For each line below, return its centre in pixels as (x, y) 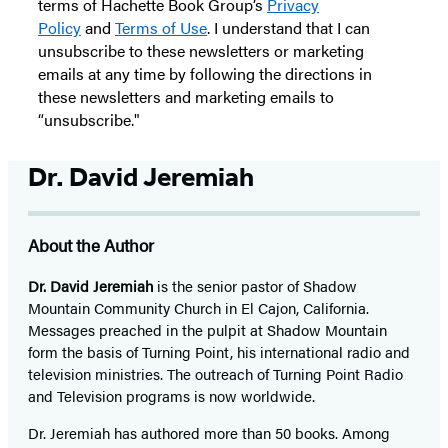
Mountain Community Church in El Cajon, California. (198, 308)
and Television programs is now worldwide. (173, 396)
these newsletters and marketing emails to (186, 97)
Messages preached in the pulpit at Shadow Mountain (207, 330)
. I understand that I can (288, 28)
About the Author (91, 245)
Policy (59, 28)
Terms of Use (161, 28)
